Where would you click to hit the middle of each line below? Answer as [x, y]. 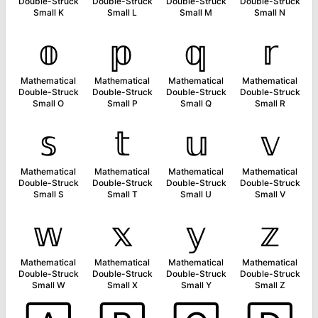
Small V [270, 194]
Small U [196, 194]
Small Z [270, 285]
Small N [270, 12]
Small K [48, 12]
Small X [122, 285]
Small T [122, 194]
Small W [48, 285]
